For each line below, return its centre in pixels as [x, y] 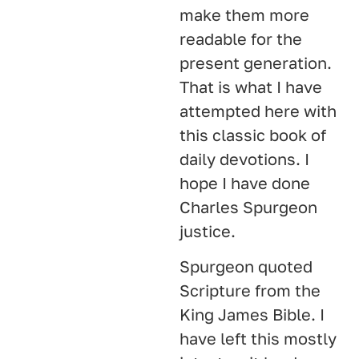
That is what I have [251, 86]
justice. [208, 230]
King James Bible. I [252, 315]
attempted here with [258, 110]
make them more [244, 14]
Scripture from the [250, 290]
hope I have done [245, 182]
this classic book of [253, 134]
